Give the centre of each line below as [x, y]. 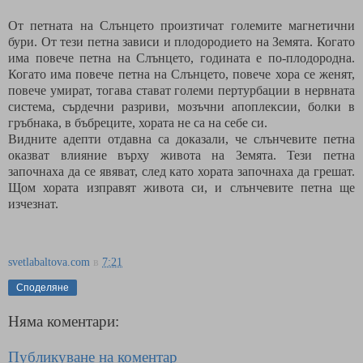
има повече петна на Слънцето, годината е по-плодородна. [181, 58]
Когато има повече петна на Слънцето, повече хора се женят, [181, 74]
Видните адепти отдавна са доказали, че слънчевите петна [181, 139]
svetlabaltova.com [49, 261]
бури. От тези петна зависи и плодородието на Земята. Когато [181, 41]
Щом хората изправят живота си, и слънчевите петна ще [181, 187]
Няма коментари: [64, 322]
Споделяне [43, 287]
